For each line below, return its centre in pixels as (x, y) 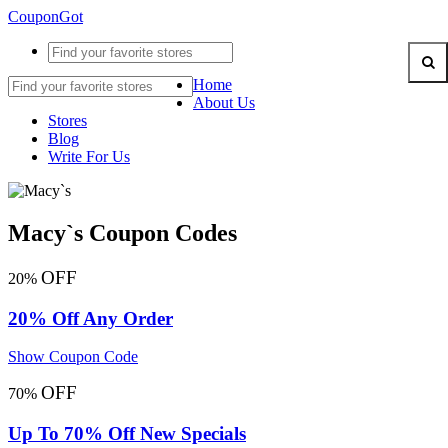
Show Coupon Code (73, 357)
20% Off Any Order (90, 318)
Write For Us (89, 156)
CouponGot (45, 16)
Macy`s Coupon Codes (122, 232)
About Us (224, 102)
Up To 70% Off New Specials (127, 433)
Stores (67, 120)
